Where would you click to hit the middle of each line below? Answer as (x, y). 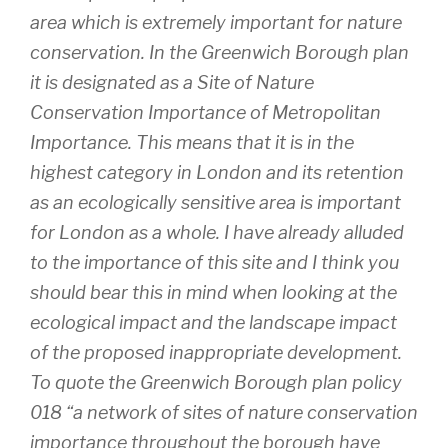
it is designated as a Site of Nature (172, 82)
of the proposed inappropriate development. (216, 352)
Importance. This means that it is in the (192, 142)
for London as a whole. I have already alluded (217, 232)
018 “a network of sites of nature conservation (224, 412)
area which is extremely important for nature (216, 22)
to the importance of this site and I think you (214, 262)
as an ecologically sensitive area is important (215, 202)
